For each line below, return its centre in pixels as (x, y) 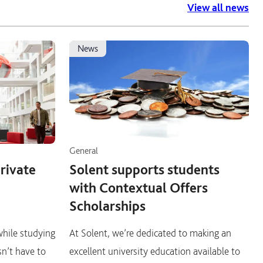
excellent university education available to (155, 251)
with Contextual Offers (139, 188)
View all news (218, 7)
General (84, 151)
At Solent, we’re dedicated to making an (150, 233)
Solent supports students (144, 169)
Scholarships (107, 206)
